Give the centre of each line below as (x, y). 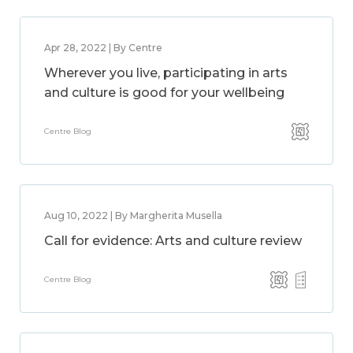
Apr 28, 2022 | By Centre (103, 48)
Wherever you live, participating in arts (166, 73)
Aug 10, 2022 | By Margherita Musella (133, 216)
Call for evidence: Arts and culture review (173, 241)
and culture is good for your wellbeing (164, 93)
